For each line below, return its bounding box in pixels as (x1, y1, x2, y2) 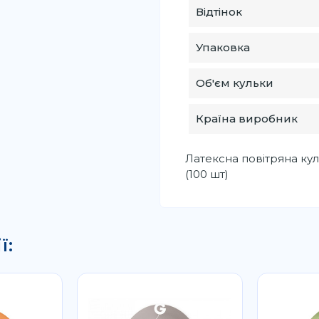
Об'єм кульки (195, 75, 273, 90)
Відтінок (195, 4, 242, 19)
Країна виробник (195, 111, 298, 125)
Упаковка (195, 40, 250, 54)
